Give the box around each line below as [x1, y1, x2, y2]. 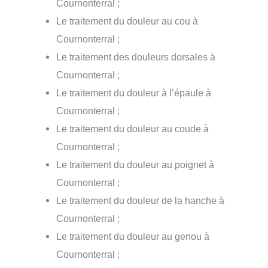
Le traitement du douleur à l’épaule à [56, 87, 212, 99]
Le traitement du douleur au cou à [56, 16, 199, 27]
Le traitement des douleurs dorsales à [56, 51, 216, 63]
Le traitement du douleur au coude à [56, 123, 209, 135]
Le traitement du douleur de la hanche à [56, 195, 225, 206]
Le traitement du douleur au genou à [56, 231, 210, 242]
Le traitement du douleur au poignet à [56, 159, 215, 170]
